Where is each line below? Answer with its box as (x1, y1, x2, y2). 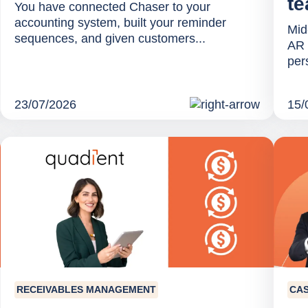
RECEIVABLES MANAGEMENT (16, 284, 156, 296)
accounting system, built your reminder (14, 16, 226, 30)
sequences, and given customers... (14, 32, 206, 46)
